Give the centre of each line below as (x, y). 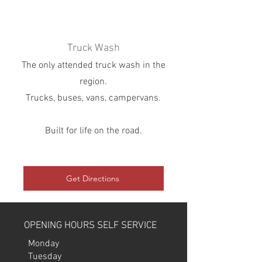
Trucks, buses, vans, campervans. (93, 98)
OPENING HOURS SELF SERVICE (90, 226)
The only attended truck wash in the (93, 65)
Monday (55, 244)
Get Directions (92, 178)
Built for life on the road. (93, 131)
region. (93, 82)
